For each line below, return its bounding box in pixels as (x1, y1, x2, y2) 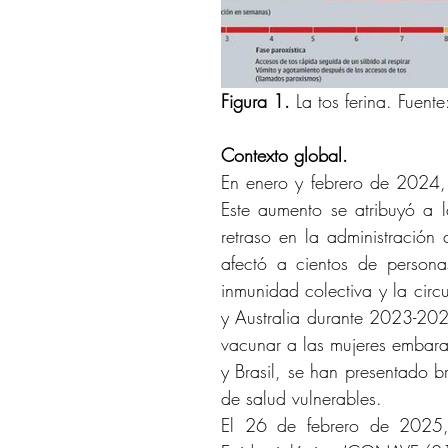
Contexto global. (221, 143, 348, 167)
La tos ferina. (296, 89, 392, 113)
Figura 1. (221, 89, 296, 113)
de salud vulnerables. (221, 386, 382, 410)
